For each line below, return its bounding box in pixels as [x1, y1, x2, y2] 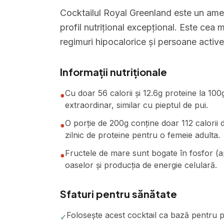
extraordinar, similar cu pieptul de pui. [65, 100, 208, 110]
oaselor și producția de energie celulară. [65, 160, 217, 170]
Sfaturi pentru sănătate [60, 187, 177, 200]
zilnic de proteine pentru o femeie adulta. [65, 130, 220, 140]
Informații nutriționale [60, 65, 167, 78]
